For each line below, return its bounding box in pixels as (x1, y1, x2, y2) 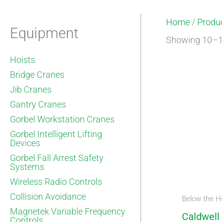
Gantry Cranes (10, 99, 66, 110)
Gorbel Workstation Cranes (10, 113, 114, 124)
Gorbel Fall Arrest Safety (10, 152, 104, 163)
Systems (10, 161, 44, 172)
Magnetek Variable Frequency (10, 206, 125, 217)
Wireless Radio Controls (10, 176, 102, 187)
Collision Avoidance (10, 191, 86, 202)
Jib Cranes (10, 84, 52, 95)
